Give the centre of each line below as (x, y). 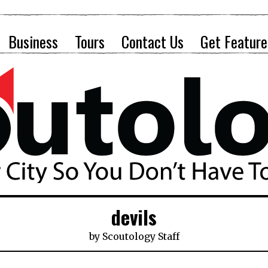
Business (33, 42)
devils (134, 217)
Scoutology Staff (141, 236)
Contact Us (153, 42)
